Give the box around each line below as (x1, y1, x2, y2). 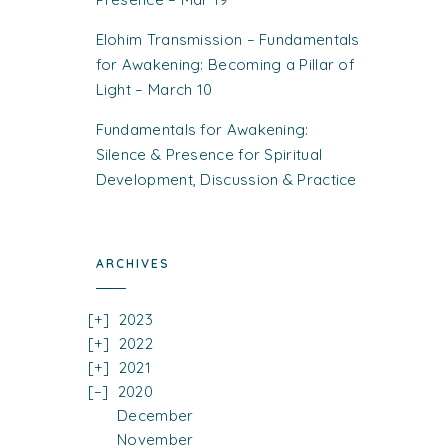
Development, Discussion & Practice (95, 169, 357, 189)
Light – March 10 (95, 79, 213, 99)
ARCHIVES (95, 255, 170, 271)
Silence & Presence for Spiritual (95, 144, 323, 164)
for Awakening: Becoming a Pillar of (95, 54, 356, 74)
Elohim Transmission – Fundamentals (95, 29, 360, 49)
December (117, 406, 194, 426)
